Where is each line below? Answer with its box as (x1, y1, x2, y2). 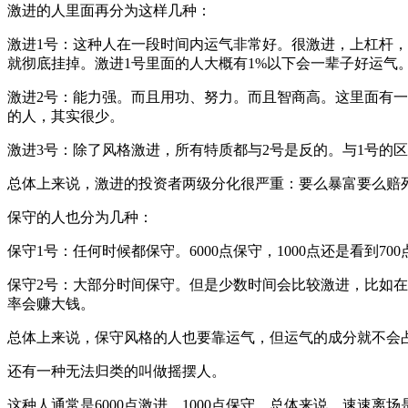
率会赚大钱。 (7, 295, 95, 311)
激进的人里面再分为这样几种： (7, 2, 211, 18)
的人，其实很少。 (7, 107, 124, 124)
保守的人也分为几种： (7, 209, 153, 225)
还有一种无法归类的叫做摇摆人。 (7, 362, 226, 379)
